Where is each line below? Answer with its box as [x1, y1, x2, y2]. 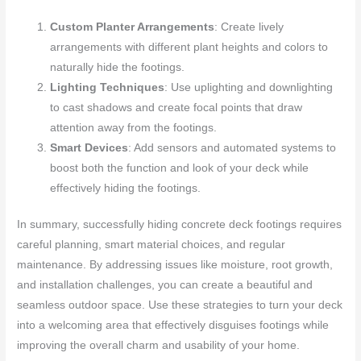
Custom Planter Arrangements [50, 20, 215, 33]
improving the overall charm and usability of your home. [17, 339, 301, 352]
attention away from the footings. [50, 121, 218, 134]
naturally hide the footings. [50, 60, 185, 73]
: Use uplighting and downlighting [164, 81, 334, 93]
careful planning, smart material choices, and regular [17, 239, 286, 251]
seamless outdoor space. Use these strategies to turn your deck [17, 299, 343, 312]
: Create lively [214, 20, 284, 33]
